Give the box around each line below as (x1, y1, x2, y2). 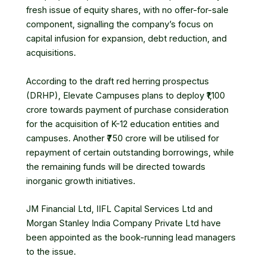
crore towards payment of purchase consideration (26, 104, 229, 115)
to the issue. (26, 246, 76, 257)
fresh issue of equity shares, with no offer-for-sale (26, 5, 229, 16)
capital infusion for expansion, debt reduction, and (26, 33, 227, 45)
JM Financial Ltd (26, 203, 91, 214)
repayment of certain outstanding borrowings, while (26, 147, 234, 158)
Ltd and (179, 203, 213, 214)
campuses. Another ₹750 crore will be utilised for (26, 132, 219, 144)
